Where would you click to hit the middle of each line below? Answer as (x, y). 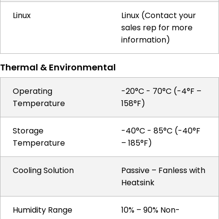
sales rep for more (157, 28)
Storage (28, 131)
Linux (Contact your (159, 15)
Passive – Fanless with (163, 170)
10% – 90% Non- (151, 210)
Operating (33, 91)
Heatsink (138, 183)
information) (146, 40)
